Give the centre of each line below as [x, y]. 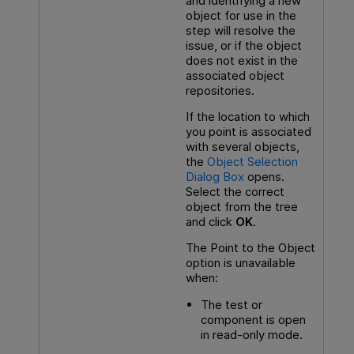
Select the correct [235, 191]
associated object [235, 75]
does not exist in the [241, 60]
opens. [265, 176]
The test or [231, 304]
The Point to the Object [250, 248]
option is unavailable [240, 263]
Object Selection [252, 161]
